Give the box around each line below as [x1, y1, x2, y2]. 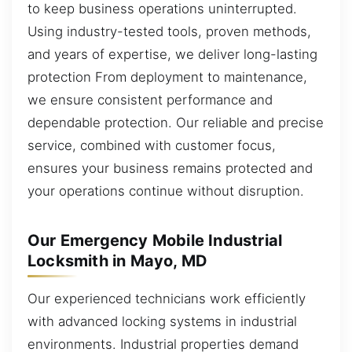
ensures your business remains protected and [27, 159, 313, 176]
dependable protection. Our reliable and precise [27, 114, 324, 130]
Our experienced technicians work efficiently [27, 290, 306, 306]
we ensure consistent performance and [27, 91, 273, 108]
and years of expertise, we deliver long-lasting [27, 46, 317, 62]
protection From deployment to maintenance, [27, 68, 307, 85]
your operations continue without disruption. [27, 182, 304, 199]
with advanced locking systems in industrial [27, 313, 297, 329]
